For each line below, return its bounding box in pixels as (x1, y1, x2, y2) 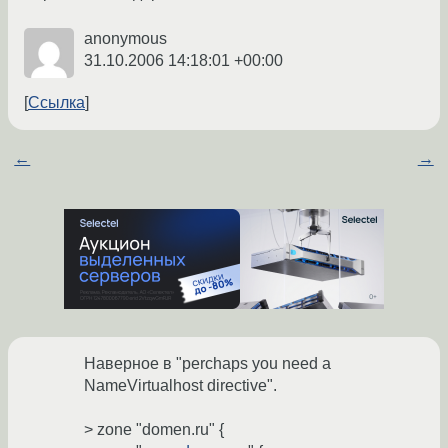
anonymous (84, 30, 167, 48)
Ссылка (28, 94, 85, 112)
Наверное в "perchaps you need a (84, 355, 331, 373)
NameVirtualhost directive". (84, 377, 277, 395)
